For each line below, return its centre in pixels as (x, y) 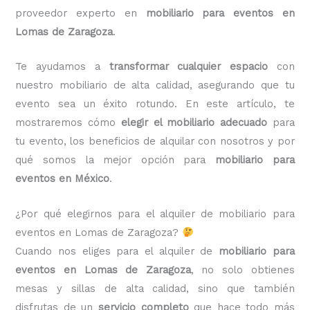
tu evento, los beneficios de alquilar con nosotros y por (155, 142)
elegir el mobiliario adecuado (194, 123)
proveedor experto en (81, 13)
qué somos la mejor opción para (115, 160)
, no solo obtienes (243, 270)
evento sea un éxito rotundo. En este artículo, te (155, 104)
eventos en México (63, 179)
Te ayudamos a (62, 67)
